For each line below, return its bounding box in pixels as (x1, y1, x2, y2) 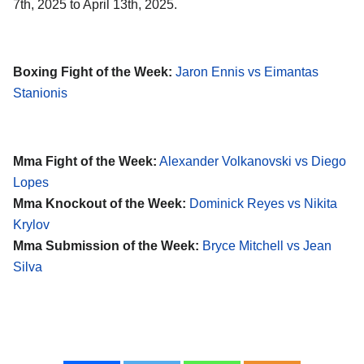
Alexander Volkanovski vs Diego (159, 154, 346, 168)
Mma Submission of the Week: (13, 238, 199, 253)
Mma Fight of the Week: (13, 154, 157, 168)
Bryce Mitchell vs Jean (202, 238, 331, 253)
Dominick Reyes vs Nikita (189, 196, 337, 210)
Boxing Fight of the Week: (13, 65, 172, 80)
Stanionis (13, 86, 67, 101)
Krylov (13, 217, 50, 232)
